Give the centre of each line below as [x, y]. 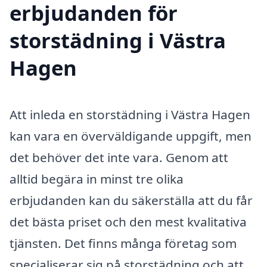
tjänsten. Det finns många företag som [123, 243]
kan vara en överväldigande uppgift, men [131, 136]
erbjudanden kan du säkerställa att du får [131, 201]
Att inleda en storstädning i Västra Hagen [130, 115]
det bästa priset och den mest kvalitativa [128, 222]
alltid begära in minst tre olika [97, 179]
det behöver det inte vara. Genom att [119, 158]
